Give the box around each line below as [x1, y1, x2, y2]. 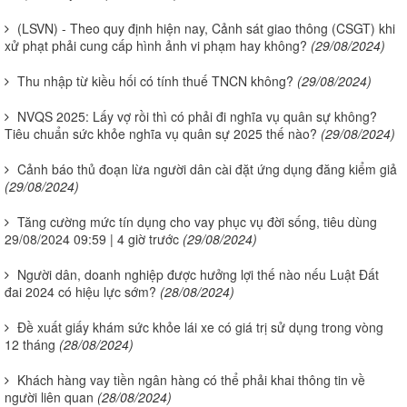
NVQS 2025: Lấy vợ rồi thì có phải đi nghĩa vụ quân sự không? [17, 106, 377, 125]
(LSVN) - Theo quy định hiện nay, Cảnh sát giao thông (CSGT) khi [17, 18, 395, 37]
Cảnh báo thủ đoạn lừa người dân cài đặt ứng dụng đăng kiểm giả [17, 159, 397, 178]
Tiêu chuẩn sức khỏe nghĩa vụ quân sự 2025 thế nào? [5, 124, 317, 143]
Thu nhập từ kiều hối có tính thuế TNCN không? [17, 71, 293, 90]
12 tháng [5, 334, 55, 353]
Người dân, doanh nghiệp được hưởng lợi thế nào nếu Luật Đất [17, 264, 379, 283]
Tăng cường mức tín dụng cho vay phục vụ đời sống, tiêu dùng [17, 212, 377, 231]
